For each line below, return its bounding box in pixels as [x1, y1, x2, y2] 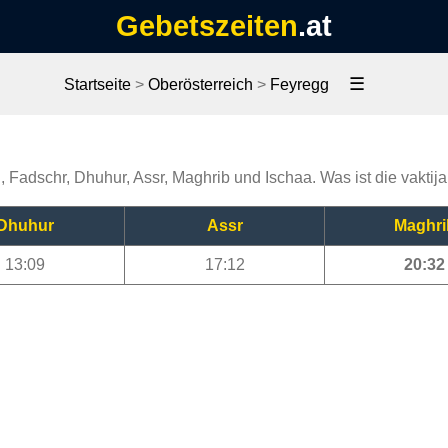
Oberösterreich [147, 76, 253, 93]
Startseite [63, 76, 131, 93]
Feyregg [269, 76, 329, 93]
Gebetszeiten [116, 10, 298, 42]
